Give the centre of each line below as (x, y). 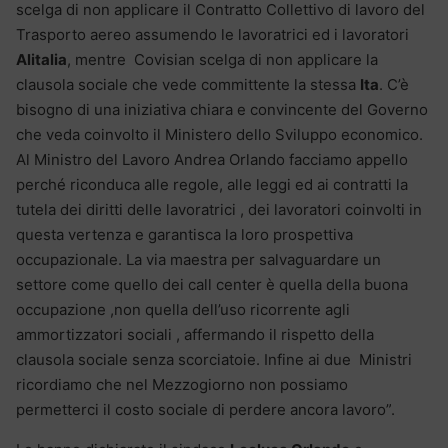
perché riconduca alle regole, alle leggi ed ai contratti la (212, 184)
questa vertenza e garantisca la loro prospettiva (184, 234)
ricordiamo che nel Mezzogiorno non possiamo (182, 384)
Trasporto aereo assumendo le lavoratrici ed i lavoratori (212, 34)
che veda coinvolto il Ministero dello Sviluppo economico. (221, 134)
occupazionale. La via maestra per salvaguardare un (198, 259)
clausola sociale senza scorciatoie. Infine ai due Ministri (214, 359)
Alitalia (41, 59)
